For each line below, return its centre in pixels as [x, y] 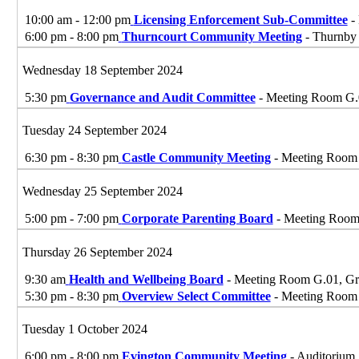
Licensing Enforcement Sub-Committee [240, 19]
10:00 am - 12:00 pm [77, 19]
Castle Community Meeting [196, 158]
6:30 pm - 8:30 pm [71, 158]
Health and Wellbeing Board [146, 279]
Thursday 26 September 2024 [97, 252]
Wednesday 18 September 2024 [102, 70]
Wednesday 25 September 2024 [102, 191]
